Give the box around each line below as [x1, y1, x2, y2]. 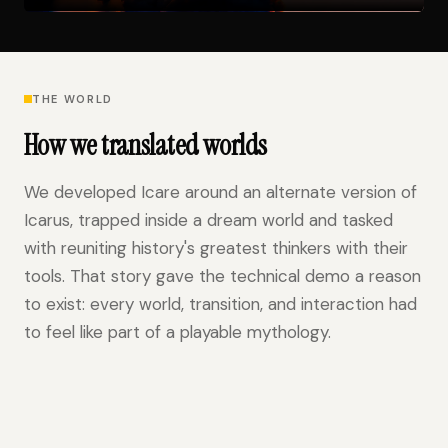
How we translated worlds [24, 127, 267, 165]
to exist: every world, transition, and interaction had [24, 293, 417, 316]
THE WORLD [32, 92, 113, 107]
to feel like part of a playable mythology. [24, 321, 331, 344]
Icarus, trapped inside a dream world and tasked [24, 209, 393, 232]
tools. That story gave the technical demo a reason [24, 265, 421, 288]
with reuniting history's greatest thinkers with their [24, 237, 408, 260]
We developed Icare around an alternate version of [24, 181, 417, 204]
